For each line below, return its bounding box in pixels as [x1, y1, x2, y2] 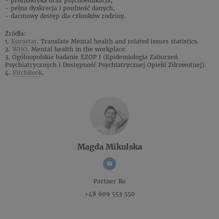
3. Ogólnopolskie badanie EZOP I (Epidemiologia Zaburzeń [5, 53, 178, 61]
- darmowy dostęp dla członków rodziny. [5, 12, 126, 20]
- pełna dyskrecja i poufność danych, [5, 4, 115, 12]
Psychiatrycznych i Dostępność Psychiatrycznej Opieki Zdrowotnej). [5, 61, 206, 69]
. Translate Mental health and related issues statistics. [37, 38, 199, 45]
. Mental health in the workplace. [27, 45, 127, 53]
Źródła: [5, 30, 26, 38]
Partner [93, 177, 116, 185]
